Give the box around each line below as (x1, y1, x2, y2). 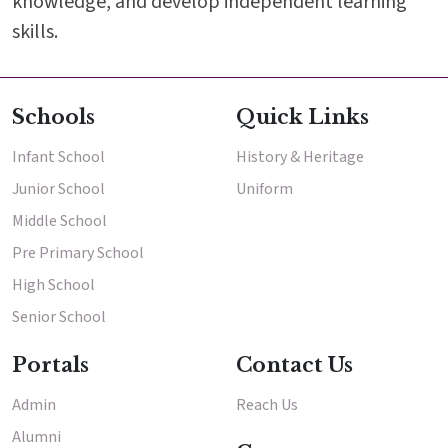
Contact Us (236, 353, 353, 378)
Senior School (12, 306, 106, 329)
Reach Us (236, 394, 298, 417)
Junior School (12, 178, 105, 201)
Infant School (12, 146, 105, 169)
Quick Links (236, 105, 369, 130)
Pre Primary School (12, 242, 144, 265)
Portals (12, 353, 89, 378)
